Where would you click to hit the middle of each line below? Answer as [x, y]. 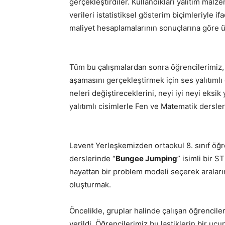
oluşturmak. [90, 185]
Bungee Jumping [146, 158]
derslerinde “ [92, 158]
